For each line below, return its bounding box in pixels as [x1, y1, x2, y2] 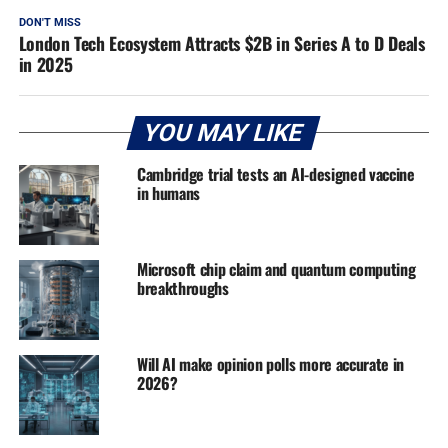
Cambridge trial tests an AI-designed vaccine [136, 161, 415, 186]
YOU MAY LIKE [140, 118, 308, 147]
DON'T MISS [18, 15, 81, 29]
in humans [136, 180, 200, 205]
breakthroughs [136, 275, 229, 300]
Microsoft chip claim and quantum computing [136, 256, 416, 281]
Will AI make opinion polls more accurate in [136, 351, 405, 376]
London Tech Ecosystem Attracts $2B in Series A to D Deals [18, 29, 425, 56]
